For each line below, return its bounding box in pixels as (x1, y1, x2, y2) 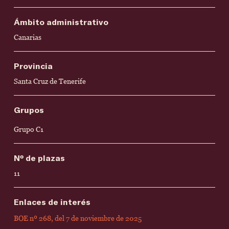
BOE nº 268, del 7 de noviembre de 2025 (14, 214, 142, 222)
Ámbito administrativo (14, 17, 108, 27)
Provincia (14, 61, 53, 71)
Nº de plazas (14, 153, 65, 163)
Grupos (14, 105, 44, 114)
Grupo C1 (14, 125, 43, 133)
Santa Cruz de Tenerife (14, 77, 86, 85)
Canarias (14, 33, 41, 41)
